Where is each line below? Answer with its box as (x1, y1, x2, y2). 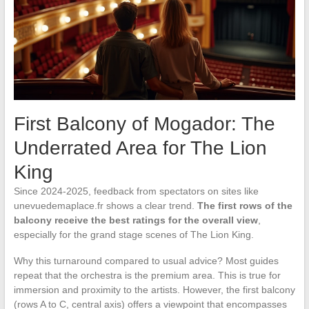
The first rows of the (197, 200, 292, 212)
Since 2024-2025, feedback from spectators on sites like (13, 186, 259, 197)
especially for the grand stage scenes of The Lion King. (13, 229, 254, 241)
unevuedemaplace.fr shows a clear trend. (13, 200, 197, 212)
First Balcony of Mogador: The (13, 113, 275, 135)
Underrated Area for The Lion (13, 137, 267, 159)
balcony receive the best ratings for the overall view (13, 215, 258, 226)
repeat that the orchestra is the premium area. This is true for (13, 270, 281, 281)
